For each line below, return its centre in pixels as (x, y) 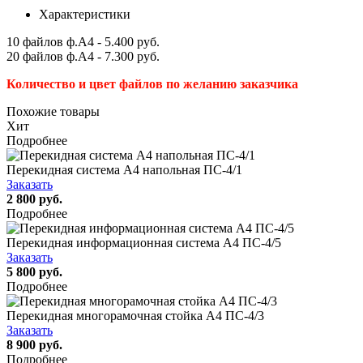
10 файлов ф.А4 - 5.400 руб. (83, 41)
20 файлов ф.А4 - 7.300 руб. (83, 56)
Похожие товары (53, 111)
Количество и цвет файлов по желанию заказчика (152, 83)
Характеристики (85, 14)
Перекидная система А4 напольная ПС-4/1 (124, 169)
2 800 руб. (34, 199)
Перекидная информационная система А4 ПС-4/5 (144, 242)
